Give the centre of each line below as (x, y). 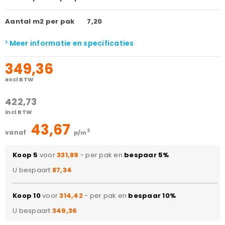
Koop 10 (27, 195)
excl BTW (19, 79)
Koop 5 (25, 155)
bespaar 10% (152, 195)
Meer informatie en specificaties (71, 43)
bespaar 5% (147, 155)
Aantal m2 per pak (40, 21)
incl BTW (19, 112)
